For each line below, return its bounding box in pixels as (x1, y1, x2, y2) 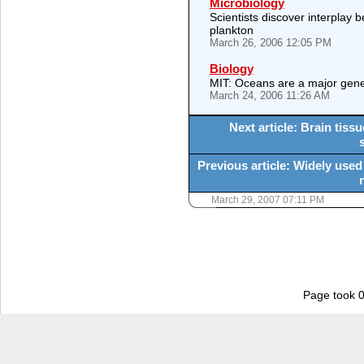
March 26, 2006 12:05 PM (210, 37, 331, 49)
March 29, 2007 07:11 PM (211, 194, 324, 206)
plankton (210, 24, 253, 37)
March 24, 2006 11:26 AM (210, 89, 330, 102)
